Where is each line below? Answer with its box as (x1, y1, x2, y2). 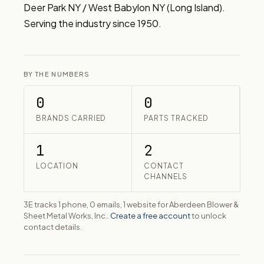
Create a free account (110, 211, 190, 220)
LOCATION (36, 161, 78, 170)
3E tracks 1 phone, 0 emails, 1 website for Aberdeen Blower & (24, 200, 239, 209)
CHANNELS (144, 172, 187, 181)
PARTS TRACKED (144, 114, 209, 123)
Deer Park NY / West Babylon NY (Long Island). (24, 1, 225, 14)
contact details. (24, 222, 82, 232)
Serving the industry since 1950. (24, 17, 161, 29)
